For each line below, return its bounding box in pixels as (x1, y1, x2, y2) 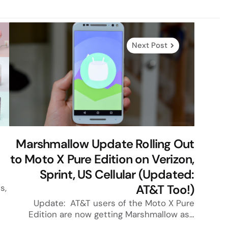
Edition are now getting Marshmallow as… (28, 209, 194, 220)
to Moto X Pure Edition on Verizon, (10, 151, 194, 167)
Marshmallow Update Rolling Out (16, 136, 194, 152)
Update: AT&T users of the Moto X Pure (33, 197, 194, 209)
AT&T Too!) (135, 182, 194, 198)
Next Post (131, 40, 167, 50)
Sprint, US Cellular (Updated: (39, 166, 194, 183)
